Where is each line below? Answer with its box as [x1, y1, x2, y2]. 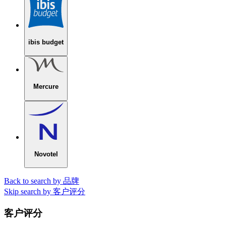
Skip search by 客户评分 [4, 187, 85, 196]
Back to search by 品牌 [4, 177, 79, 186]
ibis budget [28, 38, 64, 46]
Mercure [33, 83, 59, 91]
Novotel [34, 150, 58, 158]
